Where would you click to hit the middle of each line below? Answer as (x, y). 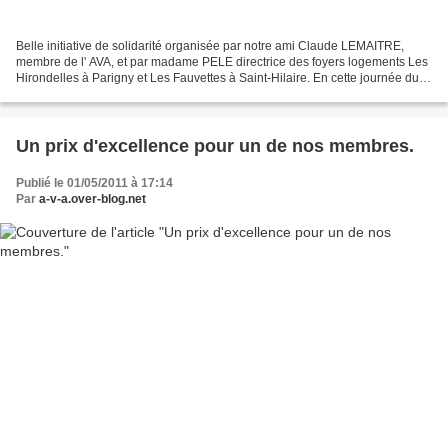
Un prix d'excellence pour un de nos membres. (215, 146)
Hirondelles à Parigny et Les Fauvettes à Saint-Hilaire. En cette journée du (217, 78)
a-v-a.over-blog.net (92, 199)
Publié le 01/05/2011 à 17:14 (94, 183)
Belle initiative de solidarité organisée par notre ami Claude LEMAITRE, (210, 46)
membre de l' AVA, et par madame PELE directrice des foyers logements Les (222, 62)
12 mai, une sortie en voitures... (100, 94)
